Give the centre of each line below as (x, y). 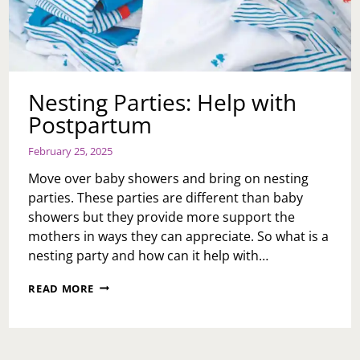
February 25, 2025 (71, 151)
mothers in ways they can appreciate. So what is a (179, 236)
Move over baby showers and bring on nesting (169, 178)
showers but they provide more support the (162, 217)
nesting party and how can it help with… (149, 255)
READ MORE (61, 288)
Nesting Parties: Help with (163, 102)
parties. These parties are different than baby (166, 197)
